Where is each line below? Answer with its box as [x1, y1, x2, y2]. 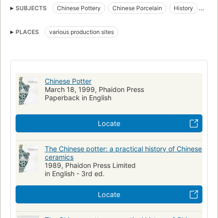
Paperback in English [45, 93, 112, 102]
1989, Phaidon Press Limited [45, 161, 136, 170]
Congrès [102, 33, 125, 40]
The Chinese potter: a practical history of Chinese [45, 145, 202, 153]
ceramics [45, 153, 74, 162]
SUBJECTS [16, 4, 47, 12]
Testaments [58, 33, 90, 40]
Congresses [15, 33, 47, 40]
